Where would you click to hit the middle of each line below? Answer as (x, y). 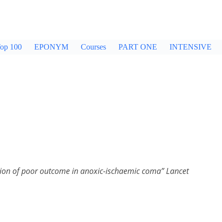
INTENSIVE (191, 47)
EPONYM (51, 47)
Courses (93, 47)
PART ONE (138, 47)
